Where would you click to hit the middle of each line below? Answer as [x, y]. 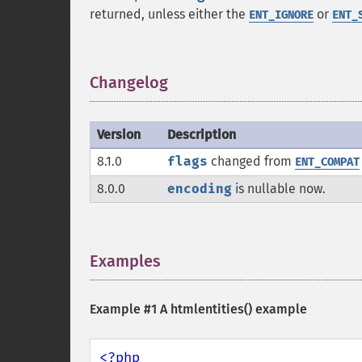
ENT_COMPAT [327, 162]
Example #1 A [130, 309]
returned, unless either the [169, 14]
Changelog [129, 82]
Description [202, 135]
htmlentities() [211, 309]
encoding [200, 189]
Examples [125, 261]
